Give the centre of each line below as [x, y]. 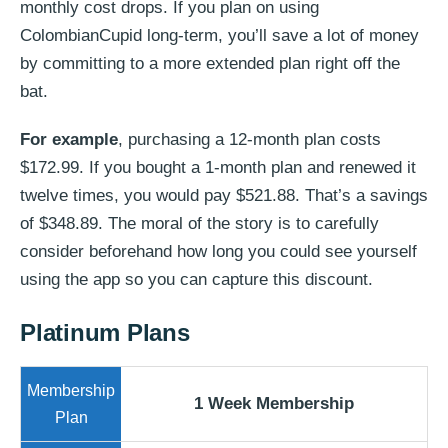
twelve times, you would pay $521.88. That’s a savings [224, 195]
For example [69, 139]
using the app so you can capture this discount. [196, 279]
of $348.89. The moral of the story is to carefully [199, 223]
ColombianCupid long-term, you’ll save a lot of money [219, 35]
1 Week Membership [274, 403]
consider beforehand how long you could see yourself [218, 251]
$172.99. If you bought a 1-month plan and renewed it [218, 167]
